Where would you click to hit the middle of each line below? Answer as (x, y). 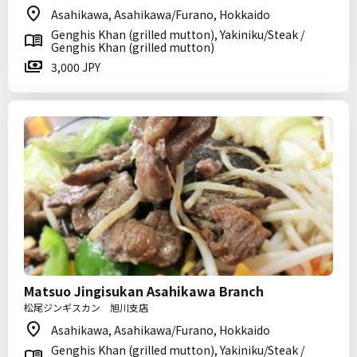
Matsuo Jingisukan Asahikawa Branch (144, 291)
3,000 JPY (76, 67)
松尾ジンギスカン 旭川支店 (86, 307)
